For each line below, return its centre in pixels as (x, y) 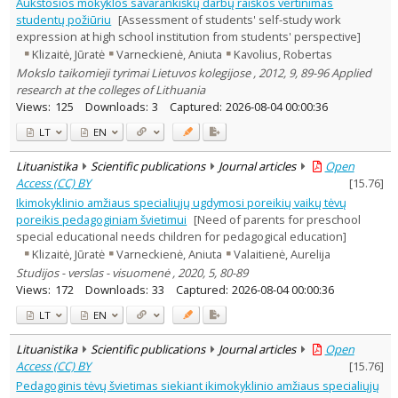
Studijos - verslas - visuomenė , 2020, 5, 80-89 (132, 272)
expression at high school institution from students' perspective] (189, 36)
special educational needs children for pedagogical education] (182, 236)
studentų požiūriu (64, 19)
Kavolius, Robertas (283, 55)
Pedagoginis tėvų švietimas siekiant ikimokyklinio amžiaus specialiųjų (198, 385)
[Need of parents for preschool (277, 219)
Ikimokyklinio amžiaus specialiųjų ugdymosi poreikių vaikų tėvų (182, 202)
